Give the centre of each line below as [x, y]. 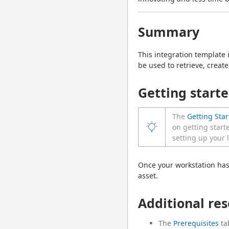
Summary [169, 32]
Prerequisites [196, 223]
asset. [148, 176]
